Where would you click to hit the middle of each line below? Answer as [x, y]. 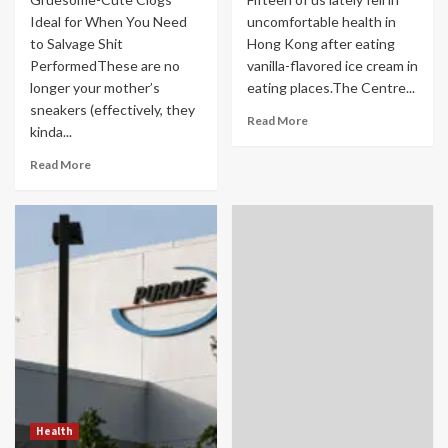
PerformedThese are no [105, 65]
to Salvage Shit [76, 43]
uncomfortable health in [321, 21]
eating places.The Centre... [330, 87]
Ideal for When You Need [108, 21]
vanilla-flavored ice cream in [332, 65]
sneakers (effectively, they [112, 109]
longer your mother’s [95, 87]
